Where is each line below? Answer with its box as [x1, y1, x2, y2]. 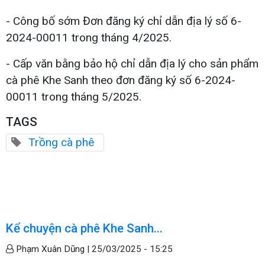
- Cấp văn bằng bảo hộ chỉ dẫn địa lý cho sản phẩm [6, 56, 258, 70]
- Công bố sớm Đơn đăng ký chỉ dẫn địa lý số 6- [6, 14, 241, 28]
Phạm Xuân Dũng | [14, 243, 92, 254]
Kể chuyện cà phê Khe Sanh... [6, 221, 163, 235]
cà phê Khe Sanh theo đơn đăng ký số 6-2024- [6, 73, 235, 87]
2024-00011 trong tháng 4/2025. [6, 30, 172, 44]
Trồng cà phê [28, 135, 94, 149]
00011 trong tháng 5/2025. [6, 89, 141, 104]
